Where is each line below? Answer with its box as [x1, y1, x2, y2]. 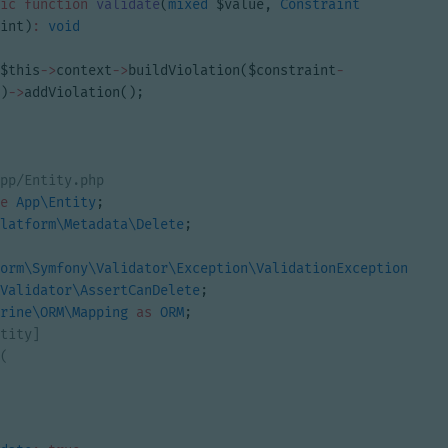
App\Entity [16, 194, 96, 211]
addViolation [24, 84, 120, 101]
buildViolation [128, 62, 240, 79]
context [56, 62, 112, 79]
